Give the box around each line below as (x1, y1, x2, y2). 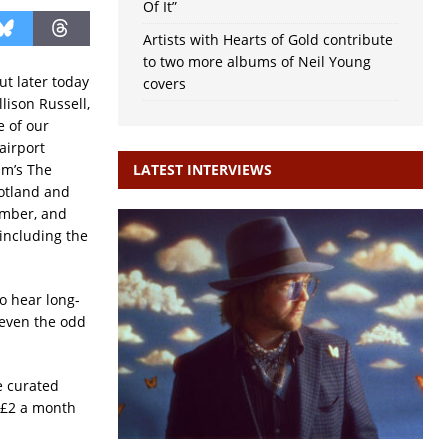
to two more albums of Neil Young (142, 52, 371, 72)
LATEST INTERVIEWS (132, 160, 272, 180)
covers (142, 74, 186, 94)
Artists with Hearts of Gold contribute (142, 30, 393, 50)
